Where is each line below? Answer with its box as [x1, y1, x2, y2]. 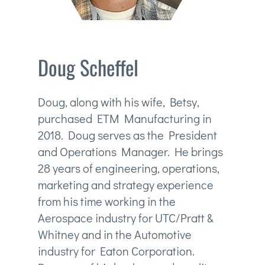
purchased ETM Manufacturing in [37, 111, 212, 127]
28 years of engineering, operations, [37, 160, 219, 176]
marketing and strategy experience [37, 177, 214, 193]
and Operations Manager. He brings [37, 144, 223, 160]
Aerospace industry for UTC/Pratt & [37, 210, 214, 226]
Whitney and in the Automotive [37, 227, 192, 243]
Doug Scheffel [37, 52, 138, 83]
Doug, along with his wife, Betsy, [37, 94, 199, 110]
